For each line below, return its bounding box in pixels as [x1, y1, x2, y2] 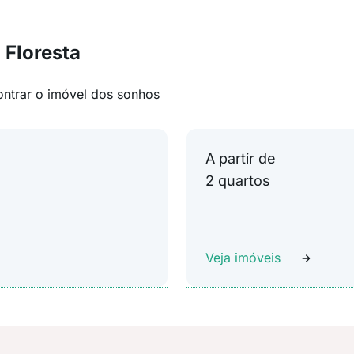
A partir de [205, 150, 276, 167]
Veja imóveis [205, 250, 281, 265]
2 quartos [205, 172, 270, 189]
